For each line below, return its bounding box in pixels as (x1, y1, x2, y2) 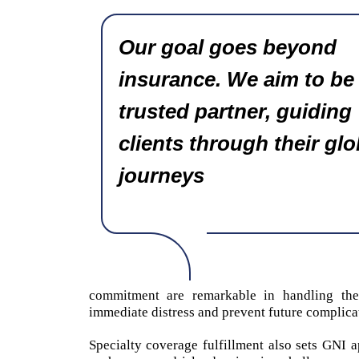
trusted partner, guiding (118, 99, 352, 123)
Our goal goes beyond (118, 34, 337, 59)
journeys (118, 163, 204, 188)
